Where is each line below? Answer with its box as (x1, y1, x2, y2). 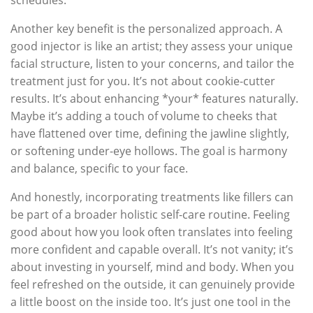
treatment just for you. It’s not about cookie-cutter (10, 73, 275, 89)
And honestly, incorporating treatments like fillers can (10, 189, 293, 205)
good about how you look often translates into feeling (10, 224, 293, 240)
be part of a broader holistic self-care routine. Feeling (10, 206, 290, 222)
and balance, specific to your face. (10, 160, 188, 176)
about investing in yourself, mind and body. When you (10, 259, 294, 275)
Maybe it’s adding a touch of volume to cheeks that (10, 108, 277, 124)
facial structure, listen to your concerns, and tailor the (10, 55, 294, 71)
